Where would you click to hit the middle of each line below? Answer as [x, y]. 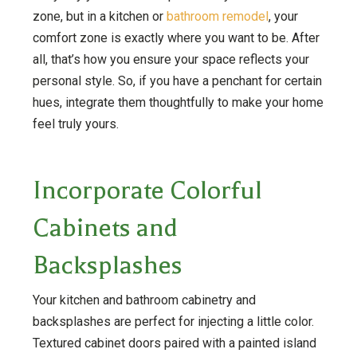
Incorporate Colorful [147, 190]
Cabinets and [105, 227]
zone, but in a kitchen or [99, 16]
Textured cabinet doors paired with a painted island [174, 343]
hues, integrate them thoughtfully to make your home [178, 102]
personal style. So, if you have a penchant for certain [177, 80]
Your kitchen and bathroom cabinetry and [144, 300]
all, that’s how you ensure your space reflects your [171, 59]
